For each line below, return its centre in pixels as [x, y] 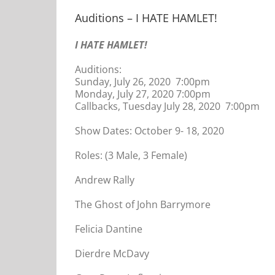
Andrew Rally [105, 180]
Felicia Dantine [109, 229]
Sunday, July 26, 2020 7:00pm [142, 81]
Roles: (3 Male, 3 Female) [131, 155]
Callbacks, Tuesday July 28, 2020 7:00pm [167, 106]
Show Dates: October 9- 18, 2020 [149, 130]
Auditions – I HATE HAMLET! [146, 18]
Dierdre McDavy [112, 253]
